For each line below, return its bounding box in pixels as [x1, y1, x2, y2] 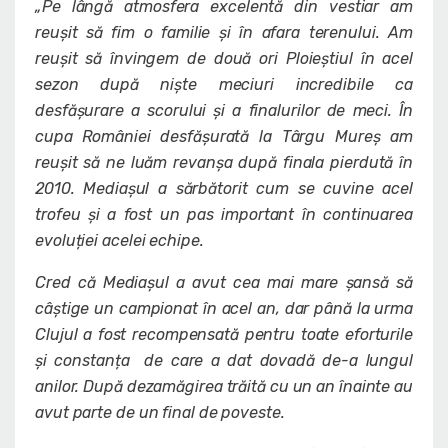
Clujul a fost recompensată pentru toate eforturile [35, 325, 413, 345]
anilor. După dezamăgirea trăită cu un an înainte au [35, 377, 413, 397]
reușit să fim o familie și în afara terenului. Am [35, 23, 413, 43]
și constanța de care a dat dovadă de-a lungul [35, 351, 413, 371]
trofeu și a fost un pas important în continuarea [35, 205, 413, 225]
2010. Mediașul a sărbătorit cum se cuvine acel [35, 179, 413, 199]
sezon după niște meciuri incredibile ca [35, 75, 413, 95]
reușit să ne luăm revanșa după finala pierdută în [35, 153, 413, 173]
